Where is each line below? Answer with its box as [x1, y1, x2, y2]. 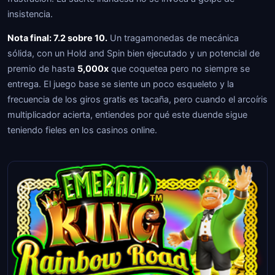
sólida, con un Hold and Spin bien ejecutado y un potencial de [7, 48, 260, 58]
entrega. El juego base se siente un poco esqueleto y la [7, 79, 234, 89]
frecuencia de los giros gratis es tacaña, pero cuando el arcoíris [7, 94, 268, 104]
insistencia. [7, 9, 53, 19]
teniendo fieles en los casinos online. [7, 125, 157, 135]
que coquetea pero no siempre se [109, 63, 250, 74]
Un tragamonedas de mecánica [107, 33, 239, 43]
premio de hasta [7, 63, 77, 74]
